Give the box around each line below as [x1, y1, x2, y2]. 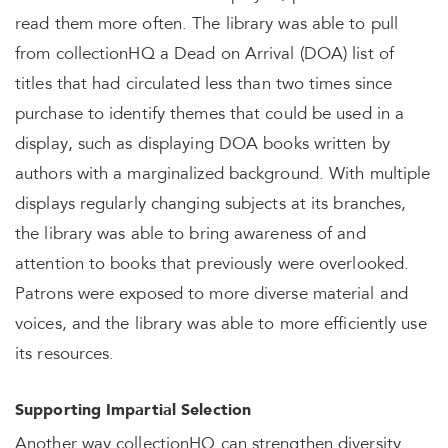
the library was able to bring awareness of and [15, 227, 366, 244]
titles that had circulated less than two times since [15, 77, 393, 94]
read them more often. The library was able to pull [15, 17, 399, 34]
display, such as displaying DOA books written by [15, 137, 390, 154]
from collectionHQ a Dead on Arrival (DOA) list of [15, 47, 394, 64]
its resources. [15, 347, 115, 364]
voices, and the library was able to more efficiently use [15, 317, 427, 334]
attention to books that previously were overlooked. [15, 257, 410, 274]
